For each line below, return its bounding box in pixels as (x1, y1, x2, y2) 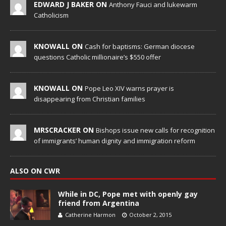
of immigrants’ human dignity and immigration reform (34, 136, 195, 145)
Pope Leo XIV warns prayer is (85, 83, 174, 93)
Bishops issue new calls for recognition (96, 125, 215, 135)
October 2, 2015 (129, 210, 172, 218)
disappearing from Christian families (34, 94, 145, 103)
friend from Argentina (58, 198, 139, 208)
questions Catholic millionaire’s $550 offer (34, 52, 161, 62)
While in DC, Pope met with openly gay (58, 189, 198, 199)
